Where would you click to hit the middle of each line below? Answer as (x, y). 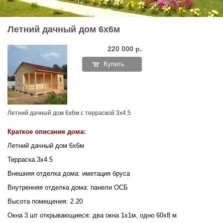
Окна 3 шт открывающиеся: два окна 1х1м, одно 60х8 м (92, 215)
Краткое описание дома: (47, 132)
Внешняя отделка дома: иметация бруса (69, 173)
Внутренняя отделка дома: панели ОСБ (68, 187)
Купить (114, 64)
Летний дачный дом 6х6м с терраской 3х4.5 (69, 113)
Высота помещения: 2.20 (45, 201)
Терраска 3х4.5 (30, 160)
